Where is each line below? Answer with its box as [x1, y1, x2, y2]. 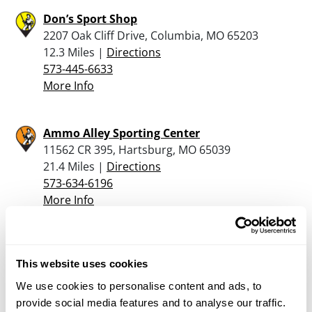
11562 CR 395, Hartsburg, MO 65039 [43, 141, 231, 157]
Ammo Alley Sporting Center [43, 125, 200, 141]
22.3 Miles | [43, 272, 107, 288]
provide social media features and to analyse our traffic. [16, 296, 286, 309]
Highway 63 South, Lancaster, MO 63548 [43, 256, 252, 272]
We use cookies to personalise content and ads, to [16, 279, 262, 292]
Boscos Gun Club [43, 239, 136, 255]
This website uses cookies [16, 258, 148, 270]
